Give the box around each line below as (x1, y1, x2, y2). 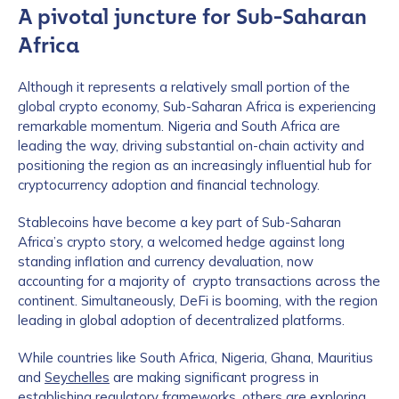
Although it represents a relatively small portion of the (18, 78, 350, 95)
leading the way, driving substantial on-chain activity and (18, 137, 364, 154)
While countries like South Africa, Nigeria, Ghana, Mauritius (18, 349, 373, 366)
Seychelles (45, 369, 110, 386)
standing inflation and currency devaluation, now (18, 253, 313, 270)
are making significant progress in (110, 369, 319, 386)
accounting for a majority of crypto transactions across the (18, 273, 380, 289)
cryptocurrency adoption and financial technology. (18, 176, 320, 193)
